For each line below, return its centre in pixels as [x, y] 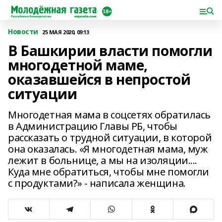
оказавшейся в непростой [99, 79]
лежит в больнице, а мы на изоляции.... [103, 160]
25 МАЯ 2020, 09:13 [66, 32]
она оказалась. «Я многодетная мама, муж [108, 149]
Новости [23, 31]
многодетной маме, [78, 65]
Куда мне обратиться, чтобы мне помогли [109, 172]
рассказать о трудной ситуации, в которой [110, 138]
